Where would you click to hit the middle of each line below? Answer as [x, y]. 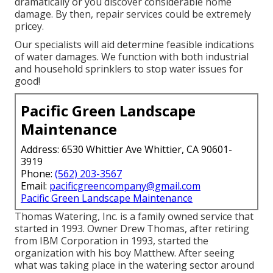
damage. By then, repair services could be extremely [133, 14]
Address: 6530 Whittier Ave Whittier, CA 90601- [126, 149]
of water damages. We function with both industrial [132, 56]
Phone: [38, 173]
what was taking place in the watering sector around [134, 265]
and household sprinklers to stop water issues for [129, 69]
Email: [35, 186]
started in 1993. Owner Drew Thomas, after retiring [132, 228]
